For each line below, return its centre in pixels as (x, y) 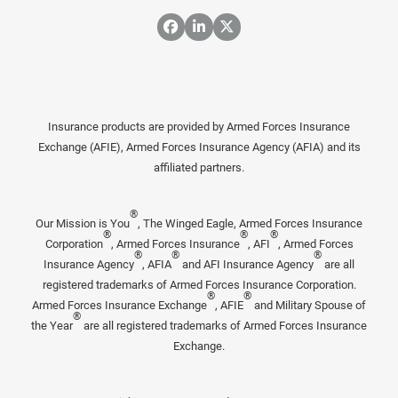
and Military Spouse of (309, 306)
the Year (52, 326)
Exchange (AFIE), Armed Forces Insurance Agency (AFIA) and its (199, 147)
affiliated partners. (199, 168)
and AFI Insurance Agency (247, 265)
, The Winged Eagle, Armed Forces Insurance (250, 224)
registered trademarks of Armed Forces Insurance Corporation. (199, 285)
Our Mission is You (83, 224)
